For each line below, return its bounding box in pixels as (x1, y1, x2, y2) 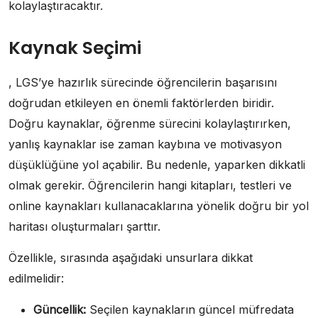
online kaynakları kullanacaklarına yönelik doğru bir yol (9, 199, 309, 214)
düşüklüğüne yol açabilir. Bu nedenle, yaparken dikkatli (9, 158, 305, 172)
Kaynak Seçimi (9, 35, 141, 61)
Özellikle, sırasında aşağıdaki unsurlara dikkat (9, 251, 253, 265)
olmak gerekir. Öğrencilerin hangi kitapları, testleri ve (9, 178, 292, 193)
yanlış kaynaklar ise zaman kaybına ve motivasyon (9, 137, 282, 152)
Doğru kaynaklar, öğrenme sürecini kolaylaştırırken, (9, 116, 291, 131)
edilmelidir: (9, 271, 64, 286)
